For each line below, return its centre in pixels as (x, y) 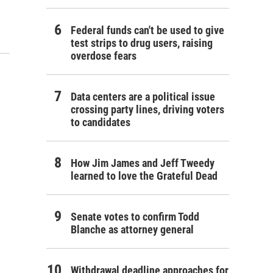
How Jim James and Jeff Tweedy (143, 163)
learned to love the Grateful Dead (144, 176)
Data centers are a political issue (143, 97)
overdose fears (104, 56)
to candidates (101, 122)
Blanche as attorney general (132, 229)
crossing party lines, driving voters (147, 109)
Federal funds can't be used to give (147, 30)
